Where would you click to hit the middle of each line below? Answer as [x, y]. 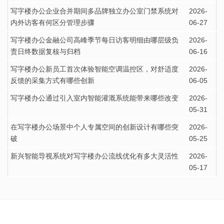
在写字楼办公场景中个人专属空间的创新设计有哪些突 [94, 127]
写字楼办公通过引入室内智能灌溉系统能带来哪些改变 [94, 98]
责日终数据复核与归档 [45, 51]
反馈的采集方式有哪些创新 [52, 80]
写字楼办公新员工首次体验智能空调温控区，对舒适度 [94, 69]
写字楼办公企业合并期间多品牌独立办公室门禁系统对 [94, 11]
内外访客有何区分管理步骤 [52, 22]
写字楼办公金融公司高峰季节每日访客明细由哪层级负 [94, 40]
